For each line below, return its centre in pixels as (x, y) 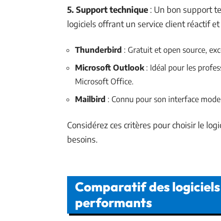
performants (113, 203)
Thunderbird (98, 50)
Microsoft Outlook (110, 68)
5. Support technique (108, 9)
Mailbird (90, 99)
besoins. (82, 139)
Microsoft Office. (104, 81)
